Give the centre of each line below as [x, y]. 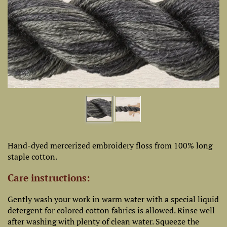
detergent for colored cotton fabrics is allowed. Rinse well [111, 210]
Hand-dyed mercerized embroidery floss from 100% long [110, 145]
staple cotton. [32, 157]
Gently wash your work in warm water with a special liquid [113, 199]
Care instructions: [49, 178]
